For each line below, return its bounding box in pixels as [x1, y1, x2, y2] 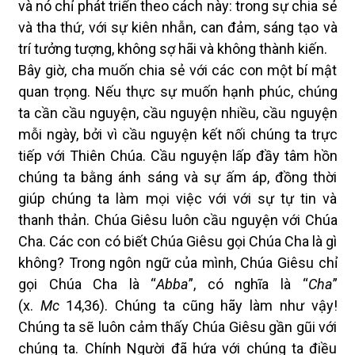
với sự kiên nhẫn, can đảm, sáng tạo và [88, 19, 338, 36]
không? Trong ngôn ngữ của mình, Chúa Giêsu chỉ [18, 254, 338, 271]
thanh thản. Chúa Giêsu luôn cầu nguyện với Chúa [18, 212, 338, 228]
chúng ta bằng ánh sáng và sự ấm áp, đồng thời [18, 169, 338, 185]
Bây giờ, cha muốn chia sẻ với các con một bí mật [18, 62, 338, 78]
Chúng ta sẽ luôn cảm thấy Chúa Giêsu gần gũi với [18, 319, 338, 335]
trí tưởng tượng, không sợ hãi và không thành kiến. [18, 40, 327, 57]
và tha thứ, [18, 19, 85, 36]
